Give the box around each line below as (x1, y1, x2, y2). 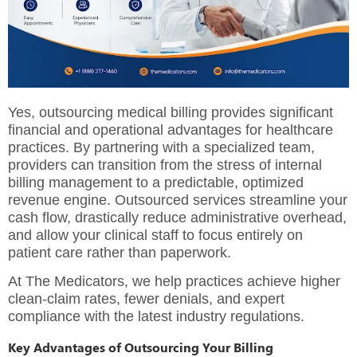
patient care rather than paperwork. (8, 244, 231, 261)
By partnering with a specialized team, (73, 139, 315, 155)
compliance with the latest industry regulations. (8, 308, 304, 325)
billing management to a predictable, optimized (8, 174, 304, 190)
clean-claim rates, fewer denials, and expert (8, 291, 284, 308)
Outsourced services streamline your (115, 191, 347, 208)
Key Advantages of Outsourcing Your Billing (8, 338, 273, 355)
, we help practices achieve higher (124, 273, 340, 290)
